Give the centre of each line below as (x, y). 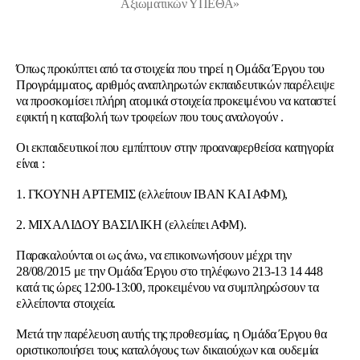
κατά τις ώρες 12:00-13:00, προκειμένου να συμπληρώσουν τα (168, 287)
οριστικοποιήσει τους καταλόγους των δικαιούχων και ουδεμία (167, 350)
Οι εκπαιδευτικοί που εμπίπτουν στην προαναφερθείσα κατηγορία (175, 147)
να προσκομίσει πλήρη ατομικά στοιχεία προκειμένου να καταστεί (176, 101)
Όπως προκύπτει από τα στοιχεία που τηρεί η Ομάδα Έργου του (170, 69)
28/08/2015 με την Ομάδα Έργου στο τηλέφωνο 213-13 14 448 (170, 271)
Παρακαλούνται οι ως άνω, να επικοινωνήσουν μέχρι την (154, 255)
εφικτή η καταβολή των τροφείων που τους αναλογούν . (150, 117)
